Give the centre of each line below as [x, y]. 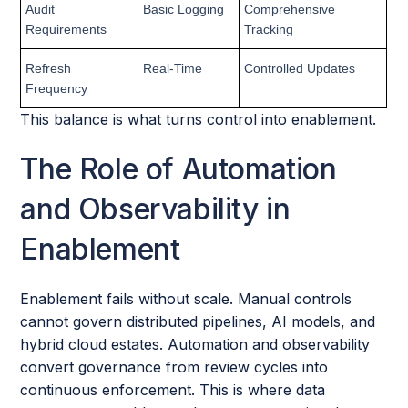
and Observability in [155, 209]
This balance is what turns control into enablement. [199, 119]
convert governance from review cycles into [174, 367]
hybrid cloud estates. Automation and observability [195, 344]
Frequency [57, 88]
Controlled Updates [300, 68]
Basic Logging [184, 9]
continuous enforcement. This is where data [173, 390]
